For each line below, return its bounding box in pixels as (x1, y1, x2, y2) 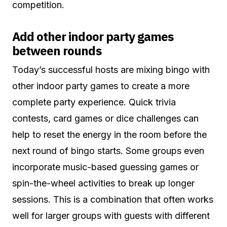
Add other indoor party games (12, 28, 174, 45)
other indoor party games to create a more (12, 81, 190, 92)
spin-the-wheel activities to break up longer (12, 178, 195, 189)
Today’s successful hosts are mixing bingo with (12, 64, 210, 75)
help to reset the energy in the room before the (12, 129, 207, 140)
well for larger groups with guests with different (12, 210, 210, 221)
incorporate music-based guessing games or (12, 162, 199, 173)
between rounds (12, 43, 101, 59)
